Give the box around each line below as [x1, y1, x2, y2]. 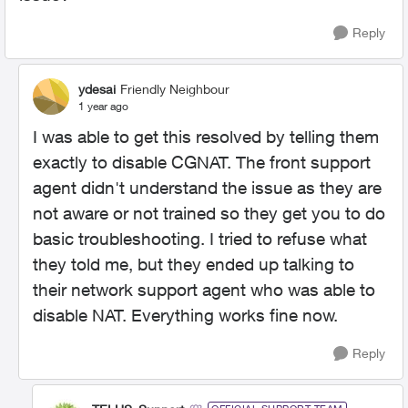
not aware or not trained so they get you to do [33, 203, 385, 223]
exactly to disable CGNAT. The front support [33, 152, 371, 172]
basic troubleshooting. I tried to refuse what [33, 229, 367, 249]
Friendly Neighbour [120, 80, 229, 97]
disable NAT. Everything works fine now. [33, 305, 342, 325]
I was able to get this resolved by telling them [33, 127, 379, 147]
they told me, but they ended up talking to [33, 254, 354, 274]
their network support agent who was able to [33, 280, 375, 300]
